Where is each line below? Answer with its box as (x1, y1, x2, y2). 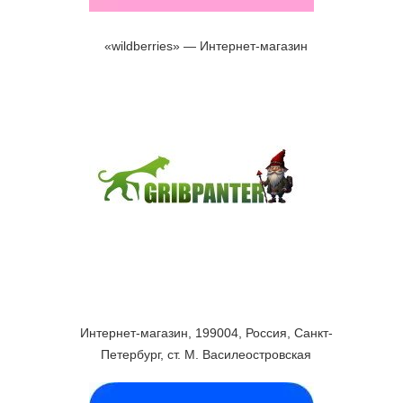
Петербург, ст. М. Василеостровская (101, 347, 311, 362)
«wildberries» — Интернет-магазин (104, 39, 308, 53)
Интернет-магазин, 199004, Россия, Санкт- (79, 326, 333, 340)
